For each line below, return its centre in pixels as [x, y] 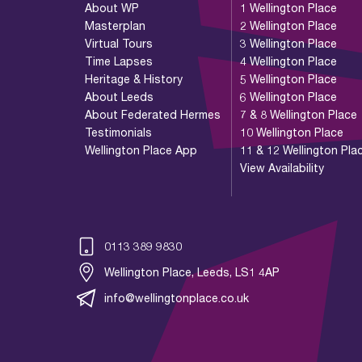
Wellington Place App [141, 149]
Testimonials [118, 132]
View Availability [282, 167]
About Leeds [119, 96]
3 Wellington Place [289, 43]
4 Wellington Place [289, 61]
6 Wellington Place [289, 96]
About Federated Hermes [153, 114]
